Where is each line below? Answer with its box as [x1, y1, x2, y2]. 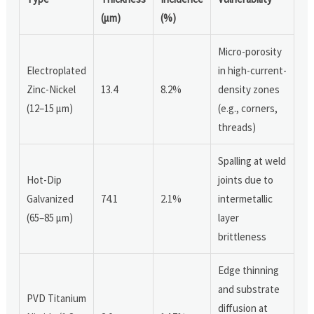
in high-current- [218, 63, 287, 77]
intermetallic [218, 191, 273, 205]
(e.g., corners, [218, 101, 278, 115]
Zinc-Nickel [27, 82, 76, 96]
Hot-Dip [27, 172, 62, 186]
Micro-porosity [218, 44, 282, 58]
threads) [218, 120, 257, 134]
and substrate [218, 282, 280, 296]
